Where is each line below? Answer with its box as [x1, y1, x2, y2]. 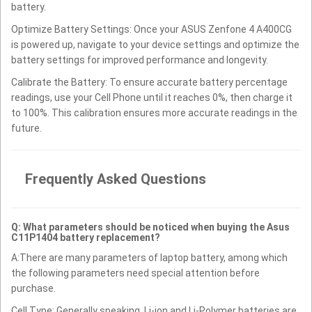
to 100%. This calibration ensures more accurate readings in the [11, 107, 297, 118]
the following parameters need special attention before [11, 267, 260, 279]
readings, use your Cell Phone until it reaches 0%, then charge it [11, 91, 292, 103]
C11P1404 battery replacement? [11, 231, 160, 243]
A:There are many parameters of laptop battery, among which [11, 251, 288, 263]
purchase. [11, 282, 56, 294]
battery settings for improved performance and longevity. [11, 54, 268, 65]
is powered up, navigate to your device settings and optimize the [11, 38, 299, 50]
